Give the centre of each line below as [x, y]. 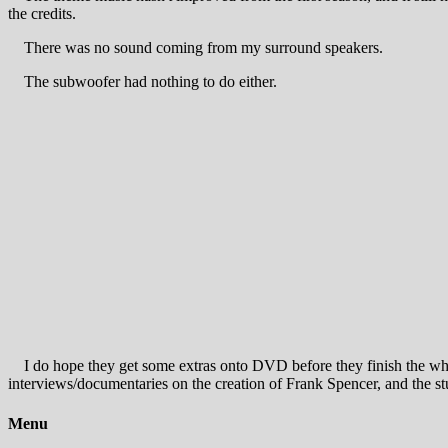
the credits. [42, 13]
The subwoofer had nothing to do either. [142, 81]
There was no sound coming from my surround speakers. [195, 47]
